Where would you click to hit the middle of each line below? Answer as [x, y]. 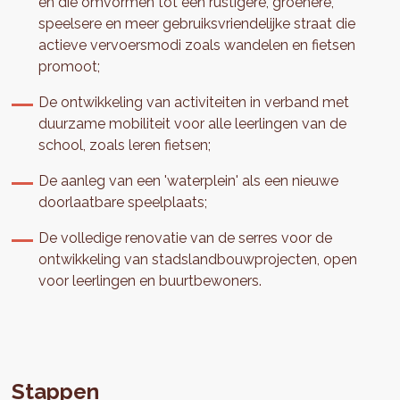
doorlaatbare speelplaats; [123, 203]
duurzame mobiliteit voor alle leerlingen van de [193, 124]
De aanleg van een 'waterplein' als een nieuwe [189, 181]
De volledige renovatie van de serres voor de [186, 238]
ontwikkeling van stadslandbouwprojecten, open [198, 260]
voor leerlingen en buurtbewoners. [150, 281]
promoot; [70, 67]
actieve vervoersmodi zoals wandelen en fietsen [197, 46]
